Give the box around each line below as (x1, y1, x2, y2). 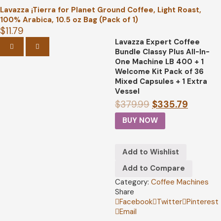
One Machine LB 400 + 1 (114, 57, 204, 67)
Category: (114, 177, 149, 187)
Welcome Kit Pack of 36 (114, 67, 204, 76)
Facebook (119, 196, 152, 207)
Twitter (156, 196, 182, 207)
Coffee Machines (150, 177, 209, 187)
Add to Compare (122, 163, 185, 174)
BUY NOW (122, 115, 158, 126)
